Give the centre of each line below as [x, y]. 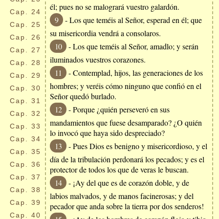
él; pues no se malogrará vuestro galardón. [115, 7]
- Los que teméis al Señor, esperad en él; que [132, 20]
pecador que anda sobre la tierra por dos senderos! [127, 206]
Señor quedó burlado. [83, 96]
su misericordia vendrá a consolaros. [105, 33]
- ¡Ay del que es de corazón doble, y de [128, 183]
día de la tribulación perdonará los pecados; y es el [127, 159]
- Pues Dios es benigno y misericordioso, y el [137, 146]
